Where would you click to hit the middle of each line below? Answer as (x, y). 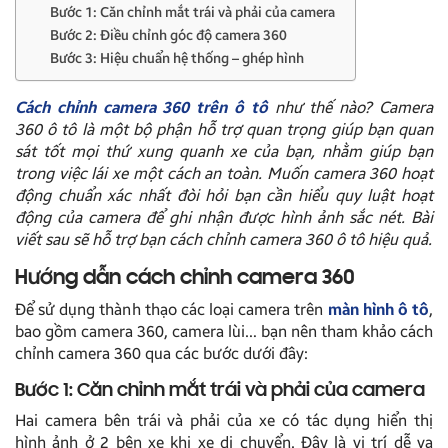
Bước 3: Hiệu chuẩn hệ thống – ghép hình (177, 58)
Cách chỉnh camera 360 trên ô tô (141, 107)
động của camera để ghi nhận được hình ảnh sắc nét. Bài (224, 217)
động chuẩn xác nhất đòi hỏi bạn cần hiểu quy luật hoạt (224, 195)
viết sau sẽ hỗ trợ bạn (92, 239)
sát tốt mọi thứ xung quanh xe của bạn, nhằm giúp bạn (224, 151)
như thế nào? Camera (354, 107)
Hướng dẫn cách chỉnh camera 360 (185, 278)
